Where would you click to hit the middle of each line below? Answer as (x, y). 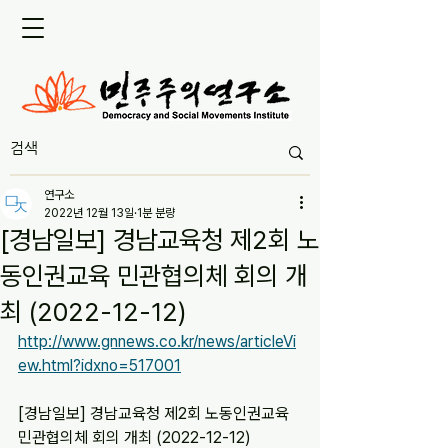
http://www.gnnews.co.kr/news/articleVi (157, 341)
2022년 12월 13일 (89, 213)
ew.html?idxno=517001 (99, 365)
